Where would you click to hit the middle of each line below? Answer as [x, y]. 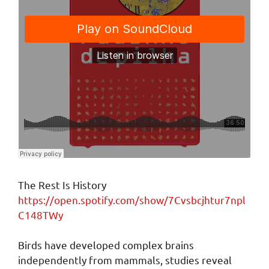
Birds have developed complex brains [106, 245]
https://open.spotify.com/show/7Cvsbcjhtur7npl [132, 199]
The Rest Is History [62, 184]
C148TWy [41, 214]
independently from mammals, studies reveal [125, 260]
